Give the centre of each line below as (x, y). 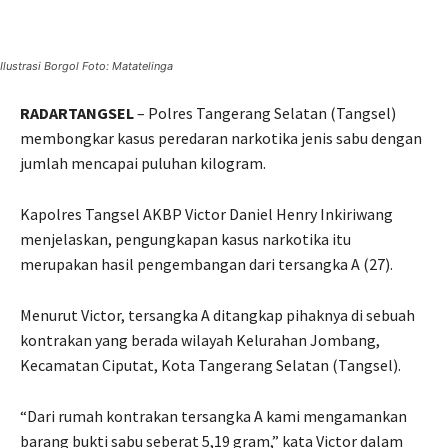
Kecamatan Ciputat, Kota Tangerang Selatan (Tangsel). (210, 364)
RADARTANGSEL (77, 112)
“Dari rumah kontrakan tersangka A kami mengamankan (213, 415)
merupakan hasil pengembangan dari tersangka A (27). (206, 263)
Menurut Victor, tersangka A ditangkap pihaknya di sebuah (217, 314)
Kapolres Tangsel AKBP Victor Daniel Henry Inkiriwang (206, 213)
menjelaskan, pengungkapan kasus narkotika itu (185, 238)
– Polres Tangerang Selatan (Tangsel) (265, 112)
